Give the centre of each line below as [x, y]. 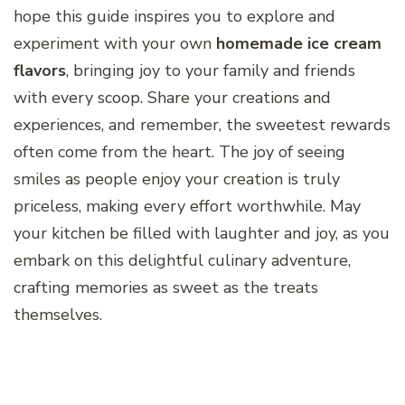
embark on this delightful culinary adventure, [182, 260]
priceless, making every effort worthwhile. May [187, 206]
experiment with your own [115, 43]
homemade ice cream [299, 43]
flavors [40, 70]
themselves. [58, 314]
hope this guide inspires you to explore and [174, 16]
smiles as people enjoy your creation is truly [177, 179]
